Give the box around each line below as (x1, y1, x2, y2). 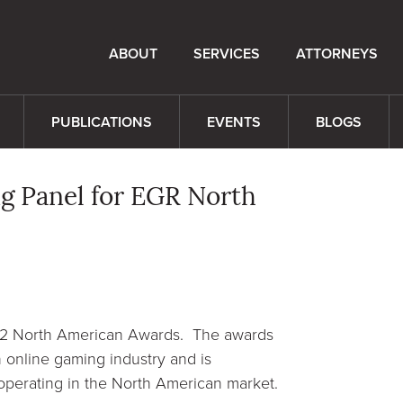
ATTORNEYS (296, 43, 378, 65)
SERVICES (193, 43, 260, 65)
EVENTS (207, 112, 261, 132)
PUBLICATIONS (51, 112, 152, 132)
